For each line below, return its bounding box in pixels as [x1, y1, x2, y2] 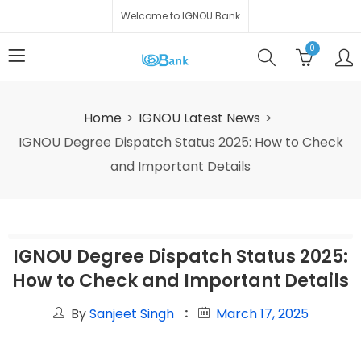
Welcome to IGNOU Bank [121, 9, 240, 23]
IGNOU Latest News [139, 109, 260, 127]
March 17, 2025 [215, 305, 309, 324]
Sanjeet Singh [89, 305, 174, 324]
